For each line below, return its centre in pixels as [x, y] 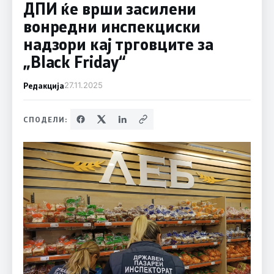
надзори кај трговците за [118, 44]
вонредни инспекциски [112, 26]
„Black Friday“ [74, 62]
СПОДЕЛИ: [45, 119]
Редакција [43, 85]
